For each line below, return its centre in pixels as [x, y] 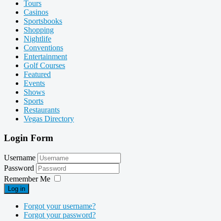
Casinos [36, 12]
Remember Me [27, 179]
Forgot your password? [60, 215]
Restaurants [42, 110]
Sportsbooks [43, 21]
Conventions [43, 48]
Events [34, 83]
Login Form [29, 138]
